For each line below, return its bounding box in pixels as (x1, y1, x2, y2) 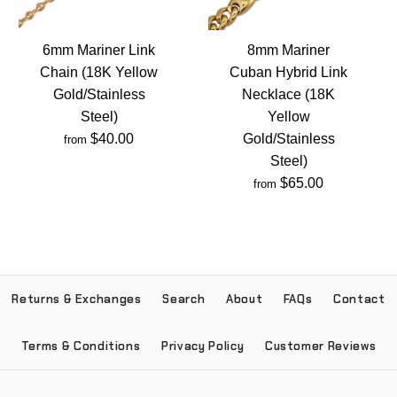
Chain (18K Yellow (40, 64, 159, 80)
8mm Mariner (247, 42, 331, 58)
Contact (333, 291, 385, 307)
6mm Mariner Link (43, 42, 156, 58)
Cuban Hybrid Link (230, 64, 348, 80)
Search (162, 291, 206, 307)
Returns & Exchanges (12, 291, 142, 307)
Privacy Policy (161, 338, 245, 354)
